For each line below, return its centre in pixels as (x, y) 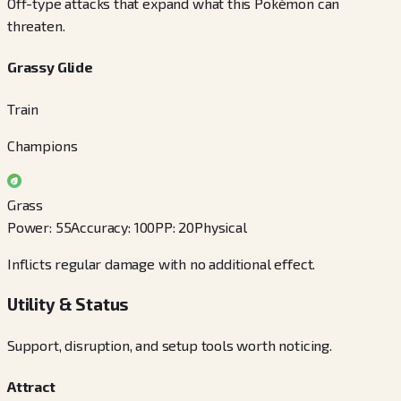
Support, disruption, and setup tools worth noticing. (170, 346)
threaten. (36, 26)
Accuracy (100, 226)
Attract (31, 387)
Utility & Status (68, 304)
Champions (43, 145)
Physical (221, 226)
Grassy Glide (50, 67)
